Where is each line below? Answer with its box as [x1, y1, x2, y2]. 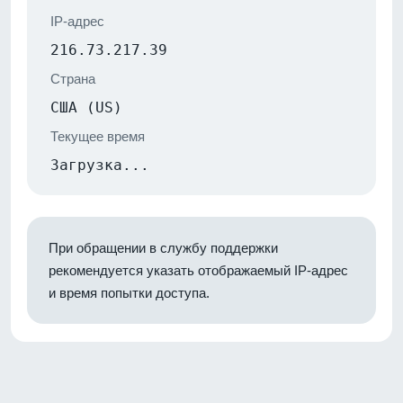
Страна [50, 70, 95, 86]
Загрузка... [50, 156, 149, 174]
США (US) [50, 98, 122, 116]
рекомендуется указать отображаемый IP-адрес [49, 262, 348, 278]
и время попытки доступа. [49, 284, 210, 300]
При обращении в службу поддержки [49, 239, 278, 255]
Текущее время [50, 128, 145, 144]
